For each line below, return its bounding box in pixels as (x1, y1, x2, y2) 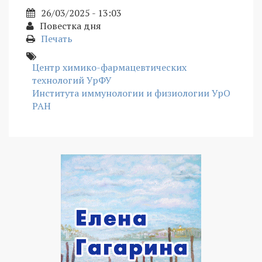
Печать (41, 32, 73, 46)
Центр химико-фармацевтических (32, 61, 187, 74)
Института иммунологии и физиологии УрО (32, 87, 230, 100)
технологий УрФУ (32, 74, 112, 87)
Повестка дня (40, 19, 101, 33)
